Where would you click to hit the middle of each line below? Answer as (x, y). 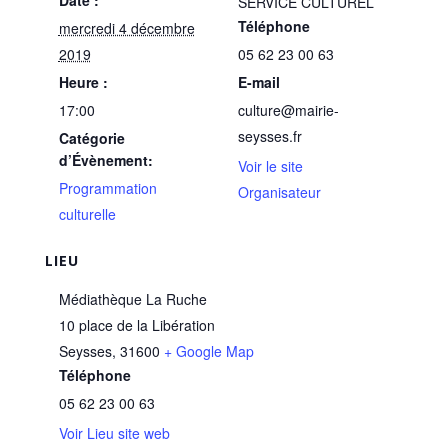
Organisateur (279, 192)
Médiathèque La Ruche (132, 299)
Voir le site (270, 166)
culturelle (87, 214)
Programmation (107, 188)
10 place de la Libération (136, 325)
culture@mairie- (288, 110)
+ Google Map (208, 351)
